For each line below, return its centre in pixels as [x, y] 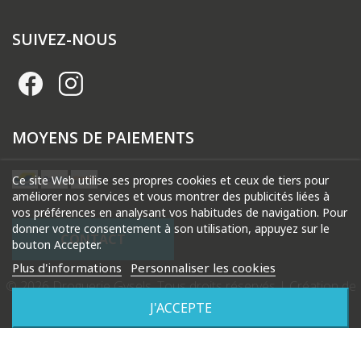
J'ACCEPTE [180, 308]
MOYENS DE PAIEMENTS [103, 137]
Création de [322, 286]
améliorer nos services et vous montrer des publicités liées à [171, 196]
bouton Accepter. [57, 245]
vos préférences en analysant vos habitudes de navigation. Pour [180, 212]
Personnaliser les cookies [203, 268]
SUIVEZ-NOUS [64, 39]
